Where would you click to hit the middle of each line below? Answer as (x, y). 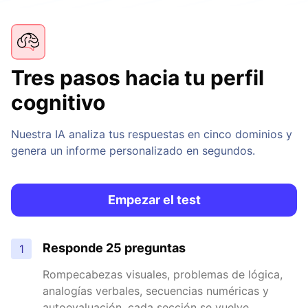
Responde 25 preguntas (114, 248)
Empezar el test (154, 200)
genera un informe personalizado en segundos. (133, 151)
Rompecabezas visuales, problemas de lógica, (163, 275)
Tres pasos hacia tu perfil (137, 78)
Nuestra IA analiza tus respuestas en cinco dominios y (152, 134)
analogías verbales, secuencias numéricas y (156, 291)
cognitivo (58, 103)
